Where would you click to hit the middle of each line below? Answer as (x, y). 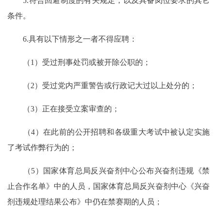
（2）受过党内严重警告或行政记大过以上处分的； (102, 86)
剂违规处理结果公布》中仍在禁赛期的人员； (85, 202)
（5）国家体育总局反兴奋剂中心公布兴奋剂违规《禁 (108, 171)
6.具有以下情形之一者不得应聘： (72, 39)
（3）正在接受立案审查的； (63, 109)
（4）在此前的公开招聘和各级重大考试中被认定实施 (108, 132)
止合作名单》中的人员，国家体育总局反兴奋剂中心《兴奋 (108, 186)
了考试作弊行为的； (42, 148)
